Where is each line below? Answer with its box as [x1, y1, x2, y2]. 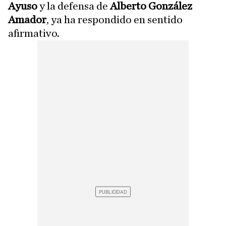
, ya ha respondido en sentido [46, 14, 183, 25]
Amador [8, 14, 46, 25]
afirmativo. [8, 28, 60, 39]
